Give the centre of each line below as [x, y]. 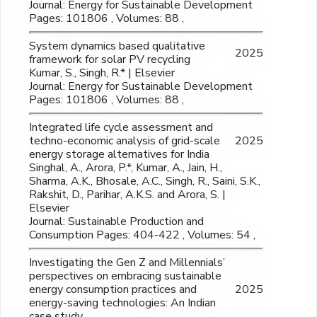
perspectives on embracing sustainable [125, 276]
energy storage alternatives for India [119, 155]
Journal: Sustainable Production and [116, 222]
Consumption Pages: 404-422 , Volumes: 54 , [142, 235]
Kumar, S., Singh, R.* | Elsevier [102, 73]
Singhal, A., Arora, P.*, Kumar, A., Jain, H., [126, 168]
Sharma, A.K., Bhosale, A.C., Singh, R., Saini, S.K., [145, 181]
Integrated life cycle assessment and [121, 128]
